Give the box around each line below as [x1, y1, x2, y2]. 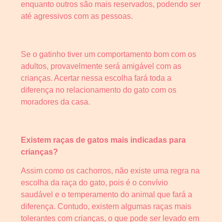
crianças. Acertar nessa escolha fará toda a [21, 73, 171, 82]
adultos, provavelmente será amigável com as [21, 61, 181, 70]
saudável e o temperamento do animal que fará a [21, 190, 192, 199]
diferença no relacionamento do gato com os [21, 85, 176, 94]
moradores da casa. [21, 97, 90, 106]
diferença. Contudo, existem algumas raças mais [21, 202, 191, 211]
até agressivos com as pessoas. [21, 12, 133, 21]
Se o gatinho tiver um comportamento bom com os [21, 50, 196, 58]
